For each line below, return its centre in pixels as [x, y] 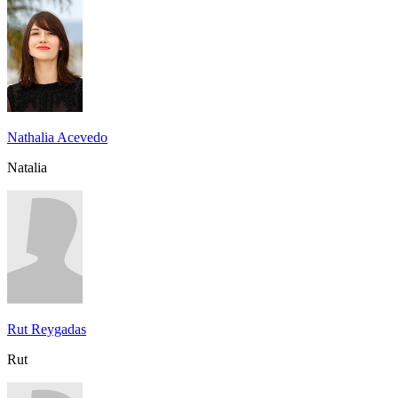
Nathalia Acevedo [57, 137]
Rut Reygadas [47, 329]
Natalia [27, 167]
